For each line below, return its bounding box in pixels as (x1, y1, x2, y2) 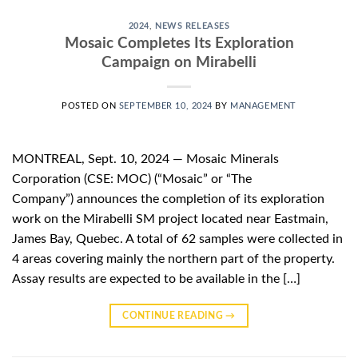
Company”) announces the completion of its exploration (12, 193, 324, 206)
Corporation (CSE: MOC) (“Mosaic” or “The (12, 173, 252, 186)
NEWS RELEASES (155, 21, 230, 30)
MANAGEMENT (230, 101, 296, 111)
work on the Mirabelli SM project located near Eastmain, (12, 213, 328, 226)
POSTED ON (62, 101, 119, 111)
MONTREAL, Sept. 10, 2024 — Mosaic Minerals (12, 153, 279, 166)
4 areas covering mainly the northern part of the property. (12, 253, 335, 266)
